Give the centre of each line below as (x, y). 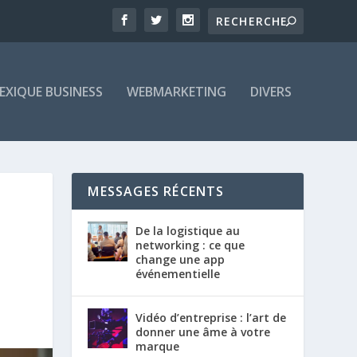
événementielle (178, 273)
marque (158, 346)
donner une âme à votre (203, 331)
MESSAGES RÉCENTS (156, 191)
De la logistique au (188, 230)
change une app (180, 259)
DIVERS (271, 91)
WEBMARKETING (176, 91)
